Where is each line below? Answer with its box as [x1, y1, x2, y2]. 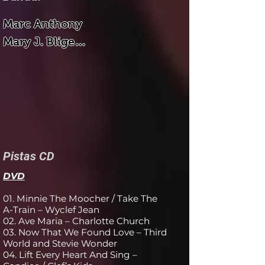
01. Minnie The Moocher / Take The [3, 193, 157, 204]
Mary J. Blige [3, 35, 75, 48]
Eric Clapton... [3, 53, 81, 66]
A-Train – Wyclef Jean [3, 204, 99, 215]
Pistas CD [3, 149, 54, 163]
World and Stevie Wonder [3, 238, 117, 249]
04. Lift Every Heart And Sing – [3, 249, 137, 260]
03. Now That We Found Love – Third [3, 227, 167, 238]
